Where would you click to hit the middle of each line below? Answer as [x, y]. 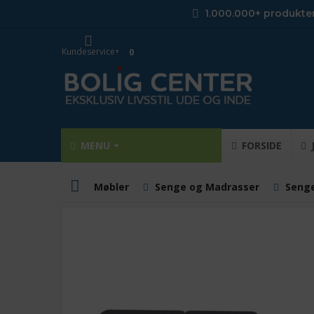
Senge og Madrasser [207, 187]
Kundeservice [88, 52]
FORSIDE [260, 145]
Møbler [111, 187]
